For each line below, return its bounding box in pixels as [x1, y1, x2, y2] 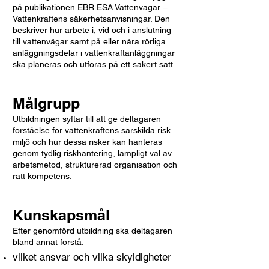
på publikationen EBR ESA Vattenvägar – [13, 2, 168, 12]
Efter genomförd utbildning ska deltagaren [13, 226, 172, 235]
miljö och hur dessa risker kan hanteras [13, 137, 162, 147]
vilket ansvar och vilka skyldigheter [13, 251, 171, 263]
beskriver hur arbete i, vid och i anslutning [13, 25, 171, 35]
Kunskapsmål [13, 206, 110, 224]
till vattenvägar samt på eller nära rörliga [13, 37, 166, 46]
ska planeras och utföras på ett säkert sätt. [13, 59, 175, 69]
